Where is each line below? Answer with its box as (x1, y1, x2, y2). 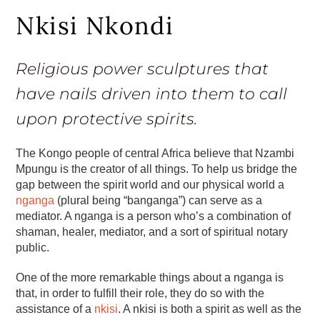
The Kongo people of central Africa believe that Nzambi (16, 146, 295, 159)
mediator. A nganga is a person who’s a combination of (16, 209, 291, 222)
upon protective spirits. (16, 109, 198, 129)
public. (16, 241, 50, 254)
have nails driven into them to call (16, 84, 288, 104)
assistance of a (16, 302, 95, 315)
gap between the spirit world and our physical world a (16, 178, 285, 191)
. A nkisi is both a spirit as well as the (118, 302, 302, 315)
